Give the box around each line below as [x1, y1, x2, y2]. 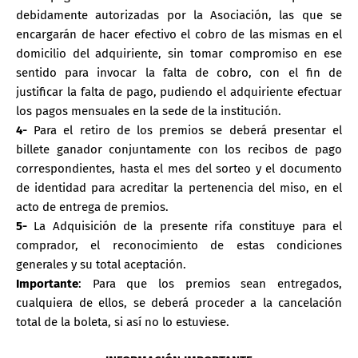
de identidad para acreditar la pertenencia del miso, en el [16, 180, 342, 195]
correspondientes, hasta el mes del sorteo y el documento [16, 161, 342, 176]
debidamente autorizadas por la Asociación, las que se [16, 7, 342, 22]
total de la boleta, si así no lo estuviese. [16, 314, 229, 329]
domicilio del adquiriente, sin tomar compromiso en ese [16, 46, 342, 61]
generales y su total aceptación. [16, 257, 186, 272]
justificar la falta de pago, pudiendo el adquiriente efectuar [16, 84, 342, 99]
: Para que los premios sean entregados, [78, 276, 342, 291]
